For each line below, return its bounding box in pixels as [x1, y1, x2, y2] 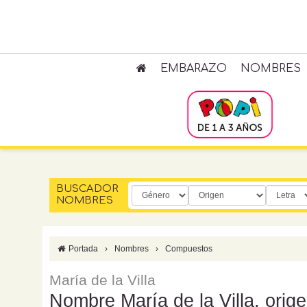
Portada [66, 244, 99, 254]
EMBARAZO [160, 62, 227, 75]
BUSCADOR [56, 183, 119, 195]
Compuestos [165, 244, 213, 254]
